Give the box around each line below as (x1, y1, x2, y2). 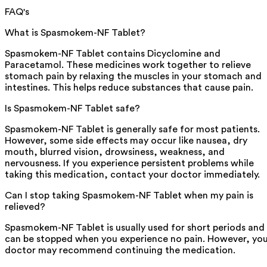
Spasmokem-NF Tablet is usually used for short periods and (5, 222, 265, 232)
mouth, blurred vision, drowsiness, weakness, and (5, 147, 225, 157)
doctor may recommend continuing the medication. (5, 245, 235, 255)
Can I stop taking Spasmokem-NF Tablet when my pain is (5, 190, 253, 200)
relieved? (5, 201, 45, 212)
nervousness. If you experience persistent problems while (5, 158, 254, 168)
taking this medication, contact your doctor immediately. (5, 169, 260, 179)
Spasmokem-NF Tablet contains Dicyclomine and (5, 48, 221, 58)
